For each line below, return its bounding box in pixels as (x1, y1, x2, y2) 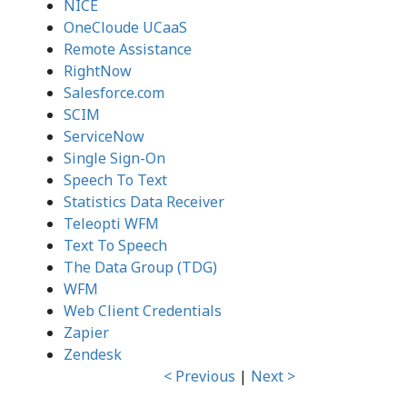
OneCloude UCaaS (63, 17, 187, 37)
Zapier (63, 323, 109, 342)
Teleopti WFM (63, 213, 159, 233)
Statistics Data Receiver (63, 192, 224, 212)
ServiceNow (63, 126, 144, 146)
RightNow (63, 61, 132, 81)
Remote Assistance (63, 39, 192, 59)
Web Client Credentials (63, 301, 222, 321)
